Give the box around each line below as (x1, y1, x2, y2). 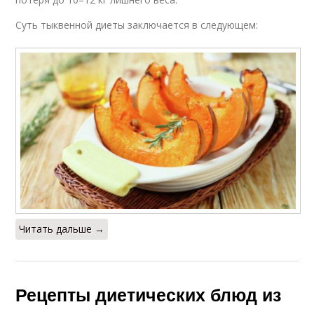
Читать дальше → (19, 222, 105, 236)
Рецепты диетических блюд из (15, 282, 282, 308)
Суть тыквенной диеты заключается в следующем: (15, 18, 259, 32)
